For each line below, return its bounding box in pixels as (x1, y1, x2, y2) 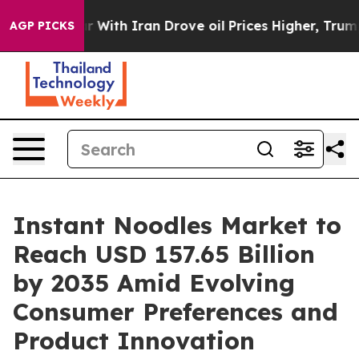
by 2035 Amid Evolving (13, 268, 295, 298)
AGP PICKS (10, 18, 75, 33)
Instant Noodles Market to (13, 210, 341, 240)
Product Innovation (13, 325, 255, 356)
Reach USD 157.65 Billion (13, 239, 315, 269)
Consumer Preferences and (13, 296, 338, 327)
